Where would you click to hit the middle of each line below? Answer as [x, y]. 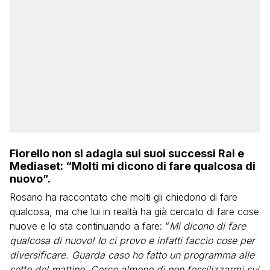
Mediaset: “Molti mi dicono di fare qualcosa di [133, 166]
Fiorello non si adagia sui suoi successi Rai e [127, 153]
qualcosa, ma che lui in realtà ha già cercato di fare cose [134, 212]
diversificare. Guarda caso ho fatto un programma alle [132, 255]
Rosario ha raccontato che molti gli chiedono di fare [124, 197]
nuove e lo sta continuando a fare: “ [89, 226]
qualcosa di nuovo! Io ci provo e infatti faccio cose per [132, 240]
